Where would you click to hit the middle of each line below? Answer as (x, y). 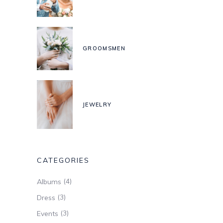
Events (48, 214)
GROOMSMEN (104, 49)
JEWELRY (97, 105)
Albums (49, 182)
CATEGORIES (63, 161)
